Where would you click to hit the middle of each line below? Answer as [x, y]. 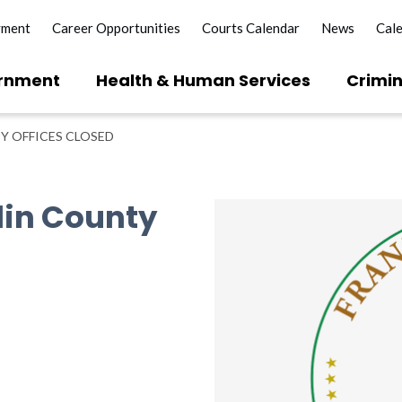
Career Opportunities [116, 28]
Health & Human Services [203, 80]
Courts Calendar [251, 28]
